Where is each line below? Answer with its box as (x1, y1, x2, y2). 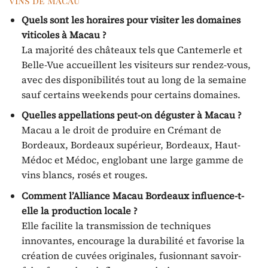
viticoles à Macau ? (21, 28, 106, 41)
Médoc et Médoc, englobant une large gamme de (21, 153, 243, 167)
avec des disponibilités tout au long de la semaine (21, 72, 246, 86)
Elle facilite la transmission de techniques (21, 218, 211, 232)
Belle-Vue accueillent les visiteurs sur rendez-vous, (21, 57, 251, 71)
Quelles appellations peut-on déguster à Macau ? (21, 108, 242, 122)
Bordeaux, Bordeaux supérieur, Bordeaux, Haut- (21, 138, 240, 152)
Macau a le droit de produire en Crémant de (21, 123, 221, 137)
